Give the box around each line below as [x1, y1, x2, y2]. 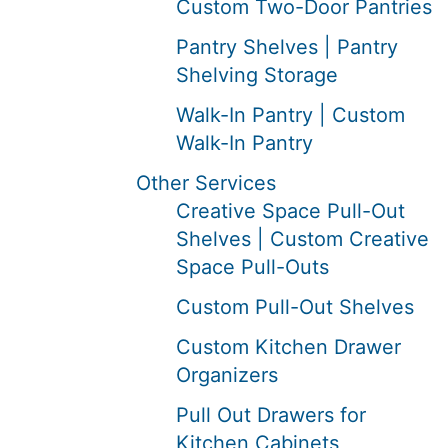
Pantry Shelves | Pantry [176, 35, 398, 59]
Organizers [176, 363, 278, 387]
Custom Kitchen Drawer [176, 335, 401, 359]
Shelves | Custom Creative [176, 227, 429, 251]
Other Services [136, 171, 276, 195]
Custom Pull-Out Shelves [176, 295, 414, 319]
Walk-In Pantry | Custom [176, 103, 405, 127]
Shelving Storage [176, 63, 338, 87]
